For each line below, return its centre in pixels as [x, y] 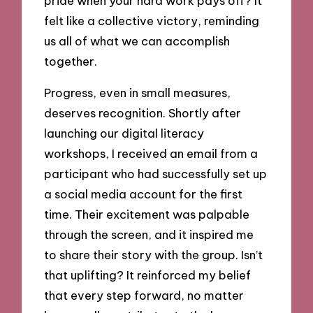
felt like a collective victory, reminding [152, 21]
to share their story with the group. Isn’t [154, 254]
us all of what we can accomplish [137, 41]
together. [71, 61]
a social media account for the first [144, 194]
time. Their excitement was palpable [147, 214]
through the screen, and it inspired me [149, 234]
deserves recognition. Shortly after [143, 112]
